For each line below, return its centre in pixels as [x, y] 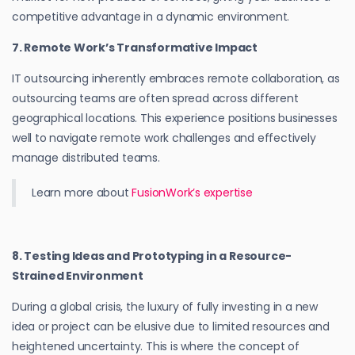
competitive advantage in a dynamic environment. [151, 16]
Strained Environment [78, 275]
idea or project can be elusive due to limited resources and [171, 326]
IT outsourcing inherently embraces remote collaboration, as [176, 78]
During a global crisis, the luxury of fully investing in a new [165, 306]
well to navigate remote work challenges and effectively [164, 137]
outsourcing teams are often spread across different [155, 98]
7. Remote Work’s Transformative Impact [135, 47]
